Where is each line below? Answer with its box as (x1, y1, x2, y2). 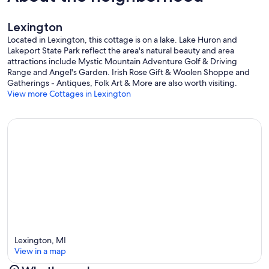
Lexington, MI (14, 235, 66, 246)
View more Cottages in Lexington (7, 88, 131, 100)
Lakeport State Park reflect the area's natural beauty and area (7, 45, 234, 56)
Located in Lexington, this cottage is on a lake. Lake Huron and (7, 34, 237, 46)
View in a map (14, 246, 66, 257)
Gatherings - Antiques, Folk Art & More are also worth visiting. (7, 77, 237, 89)
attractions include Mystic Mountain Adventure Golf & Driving (7, 56, 237, 67)
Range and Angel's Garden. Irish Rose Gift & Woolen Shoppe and (7, 67, 250, 78)
